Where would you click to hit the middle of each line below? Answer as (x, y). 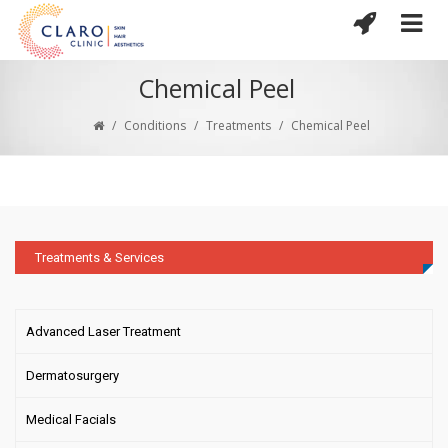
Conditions (155, 126)
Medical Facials (71, 420)
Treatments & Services (99, 258)
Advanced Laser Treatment (103, 332)
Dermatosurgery (72, 376)
